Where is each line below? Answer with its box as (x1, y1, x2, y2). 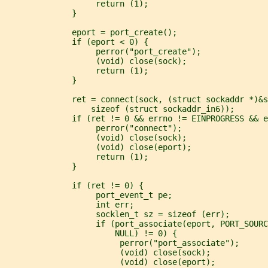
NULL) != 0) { (5, 228, 177, 238)
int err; (5, 199, 134, 209)
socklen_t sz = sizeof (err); (5, 209, 230, 219)
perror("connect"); (5, 123, 182, 133)
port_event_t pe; (5, 190, 172, 200)
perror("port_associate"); (5, 237, 239, 248)
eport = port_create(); (5, 27, 177, 37)
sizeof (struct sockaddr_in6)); (5, 103, 234, 114)
